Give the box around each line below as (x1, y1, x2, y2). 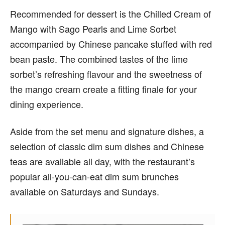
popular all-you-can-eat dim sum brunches (10, 170, 179, 183)
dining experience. (10, 97, 86, 110)
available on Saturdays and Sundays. (10, 185, 159, 198)
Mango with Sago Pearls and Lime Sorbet (10, 22, 176, 35)
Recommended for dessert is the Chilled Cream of (10, 7, 211, 20)
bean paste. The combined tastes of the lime (10, 52, 188, 65)
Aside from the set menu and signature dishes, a (10, 125, 204, 138)
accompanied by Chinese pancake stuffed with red (10, 37, 212, 50)
